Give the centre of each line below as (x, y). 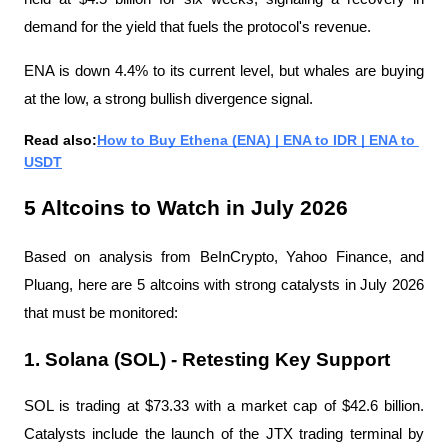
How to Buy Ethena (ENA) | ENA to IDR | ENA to (256, 139)
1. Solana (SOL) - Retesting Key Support (207, 359)
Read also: (60, 139)
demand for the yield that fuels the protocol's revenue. (197, 26)
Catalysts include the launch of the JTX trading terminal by (224, 433)
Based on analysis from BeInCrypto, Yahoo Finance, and (224, 256)
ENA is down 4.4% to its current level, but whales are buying (224, 70)
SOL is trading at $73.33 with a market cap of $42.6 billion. (224, 405)
